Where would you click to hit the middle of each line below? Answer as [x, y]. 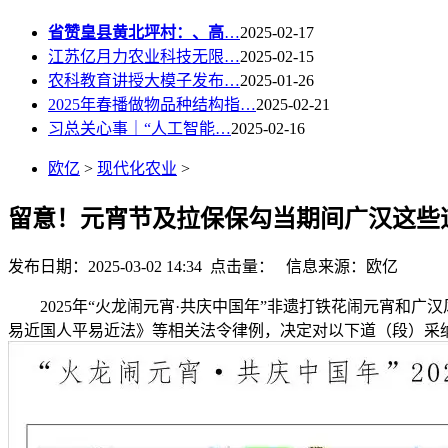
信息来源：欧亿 [336, 267]
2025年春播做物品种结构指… [152, 104]
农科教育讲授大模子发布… [144, 80]
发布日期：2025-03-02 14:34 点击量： [141, 267]
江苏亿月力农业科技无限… [144, 56]
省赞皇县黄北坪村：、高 [136, 32]
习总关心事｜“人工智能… [139, 128]
